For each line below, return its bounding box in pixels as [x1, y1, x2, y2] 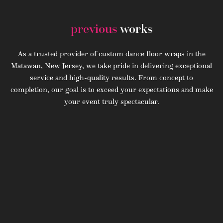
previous [70, 21, 120, 36]
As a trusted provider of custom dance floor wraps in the [17, 48, 206, 58]
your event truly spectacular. [64, 96, 159, 106]
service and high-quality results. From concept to [30, 72, 193, 82]
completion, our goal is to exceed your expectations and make [10, 84, 213, 94]
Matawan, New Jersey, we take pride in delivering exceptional [11, 60, 212, 70]
